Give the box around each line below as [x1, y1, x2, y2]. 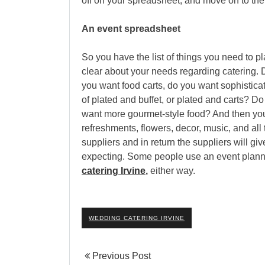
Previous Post [90, 251, 151, 261]
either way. [150, 166, 195, 176]
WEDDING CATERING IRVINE [89, 215, 185, 221]
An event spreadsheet [82, 24, 180, 34]
